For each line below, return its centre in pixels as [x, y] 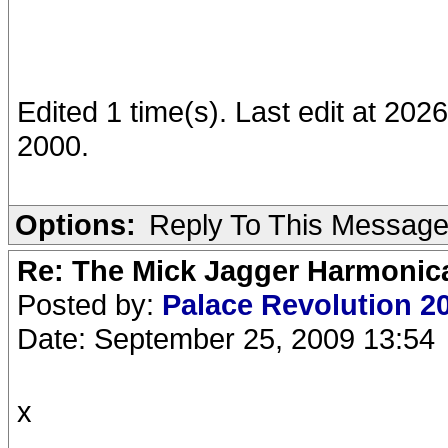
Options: [75, 224]
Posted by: [89, 304]
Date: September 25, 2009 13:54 [226, 338]
